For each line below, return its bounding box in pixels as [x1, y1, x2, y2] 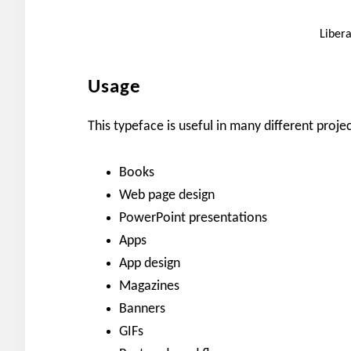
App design [119, 256, 180, 271]
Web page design [119, 188, 215, 203]
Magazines [119, 279, 179, 294]
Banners [119, 302, 165, 317]
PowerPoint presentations [119, 211, 267, 226]
